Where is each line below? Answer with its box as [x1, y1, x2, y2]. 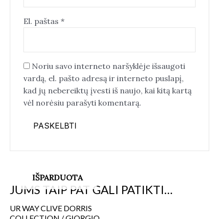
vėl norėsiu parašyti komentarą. [23, 98, 141, 108]
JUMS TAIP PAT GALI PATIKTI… [10, 182, 173, 197]
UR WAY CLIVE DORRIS [10, 203, 92, 213]
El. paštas [23, 16, 61, 26]
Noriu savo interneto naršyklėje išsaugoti [31, 61, 185, 71]
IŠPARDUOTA [32, 172, 83, 182]
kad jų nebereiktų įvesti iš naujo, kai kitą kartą [23, 86, 192, 96]
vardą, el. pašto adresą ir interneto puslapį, [23, 73, 184, 84]
